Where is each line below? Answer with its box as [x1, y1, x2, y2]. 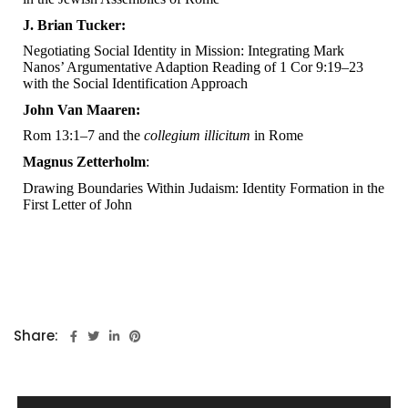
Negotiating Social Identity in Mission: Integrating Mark [23, 43, 344, 59]
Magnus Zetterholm [23, 154, 146, 170]
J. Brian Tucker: [23, 16, 126, 33]
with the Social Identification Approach [23, 76, 248, 92]
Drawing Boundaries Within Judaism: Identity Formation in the [23, 179, 384, 196]
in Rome [250, 127, 303, 144]
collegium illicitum [144, 127, 250, 144]
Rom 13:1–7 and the [23, 127, 144, 144]
